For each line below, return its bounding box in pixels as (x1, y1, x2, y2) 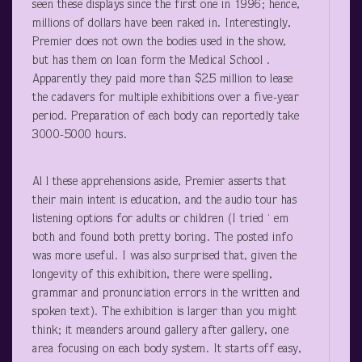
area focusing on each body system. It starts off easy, (32, 343, 301, 356)
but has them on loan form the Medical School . (32, 54, 270, 67)
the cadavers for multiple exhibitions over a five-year (32, 91, 299, 104)
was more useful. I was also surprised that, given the (32, 250, 297, 263)
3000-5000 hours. (32, 128, 127, 141)
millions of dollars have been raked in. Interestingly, (32, 17, 291, 30)
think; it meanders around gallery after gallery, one (32, 324, 288, 337)
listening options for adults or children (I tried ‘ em (32, 213, 288, 225)
